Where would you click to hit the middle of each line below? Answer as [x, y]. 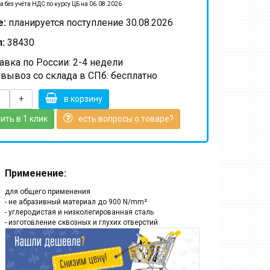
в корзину [83, 99]
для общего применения [47, 192]
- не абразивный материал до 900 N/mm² [76, 202]
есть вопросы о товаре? [126, 119]
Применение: [35, 173]
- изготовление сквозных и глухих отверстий [81, 222]
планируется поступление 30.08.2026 [90, 23]
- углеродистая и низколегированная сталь [79, 212]
